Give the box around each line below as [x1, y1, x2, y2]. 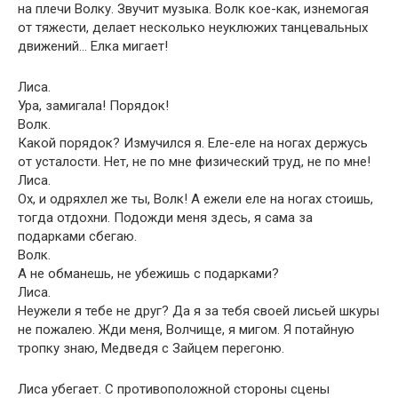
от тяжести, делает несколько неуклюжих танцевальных [18, 20, 368, 36]
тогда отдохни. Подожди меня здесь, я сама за [18, 210, 313, 226]
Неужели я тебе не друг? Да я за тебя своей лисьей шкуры [18, 303, 379, 319]
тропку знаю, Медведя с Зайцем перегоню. [18, 340, 284, 356]
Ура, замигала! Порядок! [18, 98, 169, 114]
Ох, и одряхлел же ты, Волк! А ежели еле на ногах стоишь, [18, 191, 373, 207]
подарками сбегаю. [18, 228, 137, 244]
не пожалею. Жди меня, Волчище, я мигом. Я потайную [18, 322, 354, 338]
